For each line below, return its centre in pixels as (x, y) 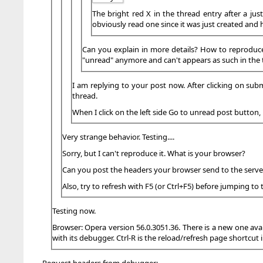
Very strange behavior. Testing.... (118, 137)
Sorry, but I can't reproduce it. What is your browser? (154, 153)
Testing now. (74, 211)
